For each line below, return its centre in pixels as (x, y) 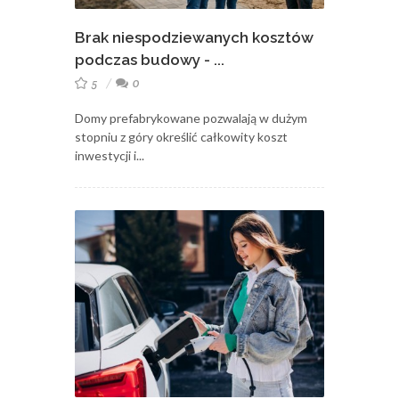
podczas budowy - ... (150, 60)
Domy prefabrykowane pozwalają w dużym (191, 118)
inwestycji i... (110, 156)
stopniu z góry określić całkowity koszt (181, 137)
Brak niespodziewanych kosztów (194, 38)
